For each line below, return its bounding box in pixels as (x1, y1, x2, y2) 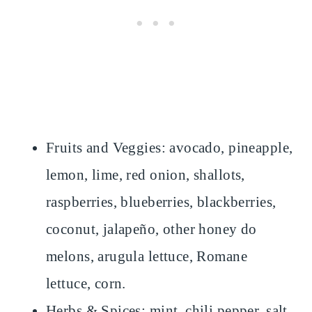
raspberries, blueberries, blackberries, (46, 194, 276, 211)
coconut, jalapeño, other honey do (46, 221, 257, 238)
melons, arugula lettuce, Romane (46, 248, 248, 265)
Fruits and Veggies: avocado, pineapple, (46, 139, 293, 157)
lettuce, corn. (46, 275, 126, 292)
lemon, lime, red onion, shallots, (46, 166, 245, 184)
